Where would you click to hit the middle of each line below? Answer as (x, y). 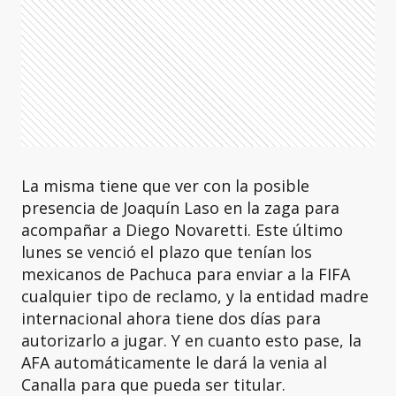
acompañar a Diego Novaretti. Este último (182, 230)
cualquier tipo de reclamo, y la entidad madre (195, 296)
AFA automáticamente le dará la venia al (174, 362)
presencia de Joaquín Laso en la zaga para (180, 208)
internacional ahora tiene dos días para (171, 318)
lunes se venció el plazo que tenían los (167, 252)
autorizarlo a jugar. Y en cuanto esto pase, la (191, 340)
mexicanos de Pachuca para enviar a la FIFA (186, 274)
